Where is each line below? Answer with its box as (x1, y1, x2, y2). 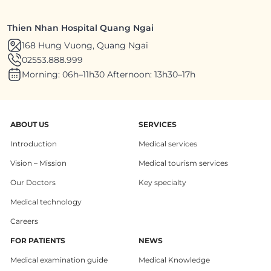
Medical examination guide (10, 255, 108, 264)
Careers (10, 216, 38, 226)
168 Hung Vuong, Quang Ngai (22, 39, 148, 51)
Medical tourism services (139, 158, 228, 168)
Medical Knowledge (139, 255, 210, 264)
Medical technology (10, 197, 82, 206)
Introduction (10, 139, 57, 148)
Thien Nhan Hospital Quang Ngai (7, 22, 154, 33)
